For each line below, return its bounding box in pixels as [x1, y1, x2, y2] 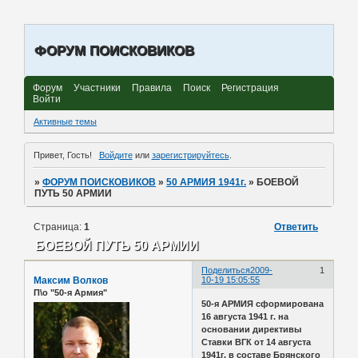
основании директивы [201, 324, 302, 334]
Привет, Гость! [34, 149, 92, 160]
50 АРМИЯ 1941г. [166, 176, 247, 188]
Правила [132, 82, 172, 93]
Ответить [274, 221, 318, 233]
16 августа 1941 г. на [201, 311, 289, 321]
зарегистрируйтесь [151, 149, 229, 160]
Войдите [98, 149, 133, 160]
